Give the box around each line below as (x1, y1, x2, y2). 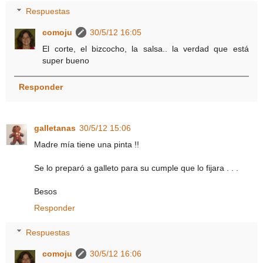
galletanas (34, 123, 76, 133)
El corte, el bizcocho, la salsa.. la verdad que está (42, 44, 249, 54)
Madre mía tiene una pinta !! (34, 140, 139, 150)
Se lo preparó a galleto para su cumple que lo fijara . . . (34, 163, 238, 173)
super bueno (42, 56, 90, 66)
